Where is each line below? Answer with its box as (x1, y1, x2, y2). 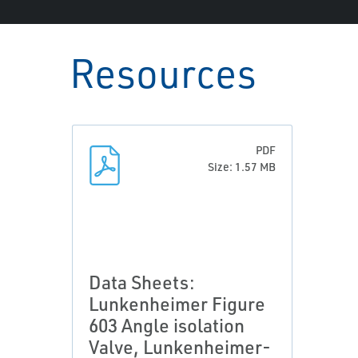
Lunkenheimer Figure (89, 292, 265, 316)
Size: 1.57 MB (208, 160, 276, 173)
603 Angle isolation (89, 313, 245, 337)
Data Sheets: (89, 270, 195, 294)
